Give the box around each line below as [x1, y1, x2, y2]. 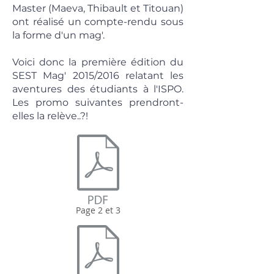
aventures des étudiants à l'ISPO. [12, 83, 183, 95]
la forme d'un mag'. [12, 29, 105, 41]
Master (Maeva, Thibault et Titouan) [12, 2, 183, 14]
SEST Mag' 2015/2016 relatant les [12, 70, 183, 81]
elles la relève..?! [12, 110, 88, 122]
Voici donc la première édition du [12, 56, 183, 68]
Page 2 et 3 [75, 204, 120, 216]
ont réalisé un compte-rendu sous [12, 16, 183, 28]
